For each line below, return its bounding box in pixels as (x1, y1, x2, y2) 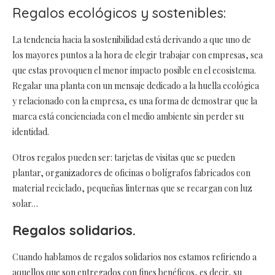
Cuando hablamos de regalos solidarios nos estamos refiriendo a (12, 250, 257, 263)
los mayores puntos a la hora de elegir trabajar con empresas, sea (12, 48, 263, 61)
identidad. (12, 125, 49, 137)
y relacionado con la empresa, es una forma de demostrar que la (12, 95, 257, 107)
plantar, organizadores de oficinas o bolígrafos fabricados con (12, 166, 250, 179)
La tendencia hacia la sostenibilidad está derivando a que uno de (12, 33, 251, 45)
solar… (12, 197, 38, 209)
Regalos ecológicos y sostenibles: (12, 4, 226, 21)
